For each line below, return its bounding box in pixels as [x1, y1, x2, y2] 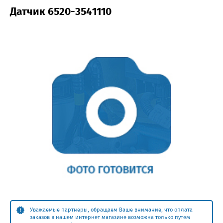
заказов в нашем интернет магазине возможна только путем [30, 214, 190, 221]
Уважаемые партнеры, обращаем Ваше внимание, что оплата [30, 206, 193, 213]
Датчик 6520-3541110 [10, 4, 111, 18]
